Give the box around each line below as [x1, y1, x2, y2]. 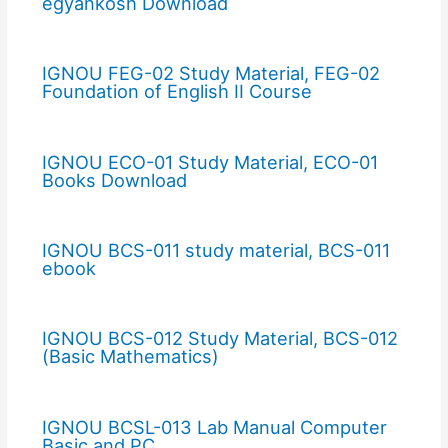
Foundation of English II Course [41, 80, 312, 103]
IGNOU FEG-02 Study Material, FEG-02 [41, 62, 380, 85]
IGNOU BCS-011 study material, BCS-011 [41, 238, 390, 261]
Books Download [41, 168, 187, 191]
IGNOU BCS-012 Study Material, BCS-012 [41, 327, 398, 350]
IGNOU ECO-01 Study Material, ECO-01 [41, 150, 378, 173]
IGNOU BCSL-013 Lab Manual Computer [41, 415, 387, 438]
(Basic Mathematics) [41, 345, 219, 368]
